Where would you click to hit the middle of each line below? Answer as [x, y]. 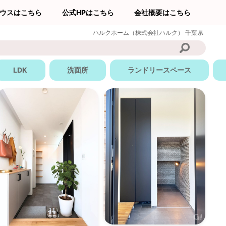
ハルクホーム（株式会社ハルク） [139, 33]
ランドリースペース [159, 70]
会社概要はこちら [162, 12]
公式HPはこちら [88, 12]
